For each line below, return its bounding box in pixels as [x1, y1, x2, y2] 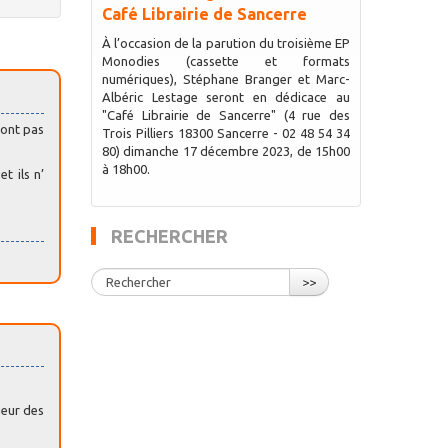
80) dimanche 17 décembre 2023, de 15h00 [101, 144, 350, 158]
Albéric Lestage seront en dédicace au [101, 90, 350, 104]
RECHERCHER [110, 226, 228, 246]
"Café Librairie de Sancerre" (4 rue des [101, 108, 350, 122]
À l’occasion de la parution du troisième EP [101, 36, 350, 50]
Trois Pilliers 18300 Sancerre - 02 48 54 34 [101, 126, 350, 140]
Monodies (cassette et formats [101, 54, 350, 68]
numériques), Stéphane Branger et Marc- [101, 72, 350, 86]
